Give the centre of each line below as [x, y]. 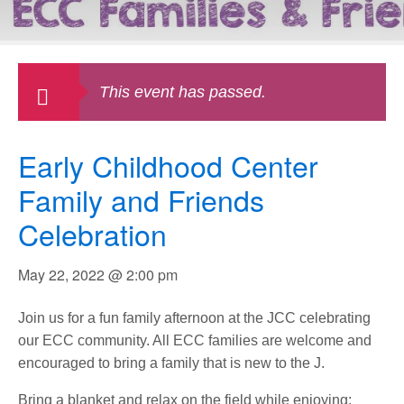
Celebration [92, 234]
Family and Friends [141, 199]
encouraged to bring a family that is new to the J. [171, 363]
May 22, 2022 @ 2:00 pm [98, 275]
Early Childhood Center [168, 165]
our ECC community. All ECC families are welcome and [195, 340]
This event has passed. [183, 92]
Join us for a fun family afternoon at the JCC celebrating [194, 318]
